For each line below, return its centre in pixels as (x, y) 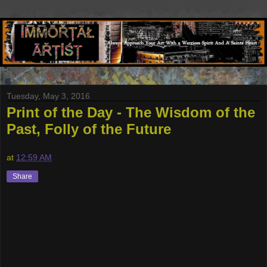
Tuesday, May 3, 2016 (48, 96)
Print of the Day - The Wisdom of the (131, 113)
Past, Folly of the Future (89, 129)
